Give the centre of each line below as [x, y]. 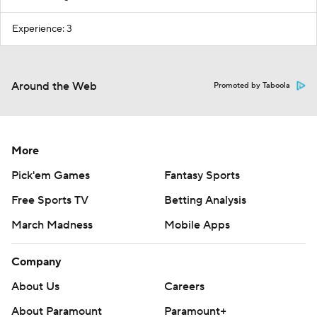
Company [36, 262]
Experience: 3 [42, 29]
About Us [35, 287]
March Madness [52, 225]
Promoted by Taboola [252, 86]
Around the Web [54, 87]
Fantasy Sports [202, 176]
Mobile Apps [197, 225]
